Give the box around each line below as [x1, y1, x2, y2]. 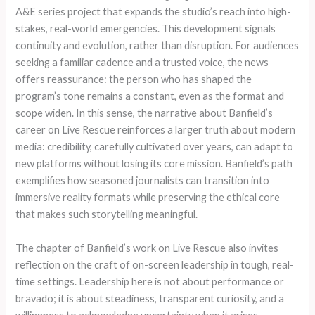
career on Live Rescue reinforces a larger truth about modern [15, 124, 296, 136]
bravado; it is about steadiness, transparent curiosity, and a [15, 292, 285, 304]
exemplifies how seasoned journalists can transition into [15, 174, 270, 187]
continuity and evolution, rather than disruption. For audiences [15, 39, 300, 52]
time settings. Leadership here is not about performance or [15, 275, 285, 288]
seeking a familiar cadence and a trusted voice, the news [15, 56, 269, 69]
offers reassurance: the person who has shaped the [15, 73, 252, 86]
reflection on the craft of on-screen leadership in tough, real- [15, 258, 295, 271]
